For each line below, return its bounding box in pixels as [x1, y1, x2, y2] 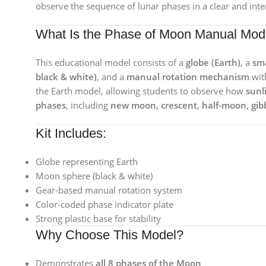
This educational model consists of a [36, 56, 186, 68]
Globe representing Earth [36, 156, 138, 167]
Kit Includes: [36, 126, 106, 141]
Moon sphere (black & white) [36, 170, 153, 182]
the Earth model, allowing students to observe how [36, 85, 246, 97]
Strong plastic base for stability [36, 213, 161, 224]
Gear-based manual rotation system [36, 184, 182, 196]
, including [66, 99, 110, 111]
